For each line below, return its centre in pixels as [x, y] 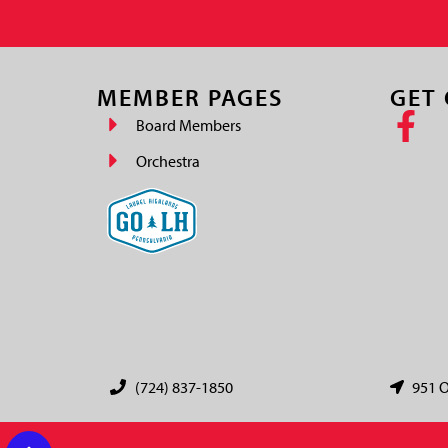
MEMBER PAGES [190, 96]
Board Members [188, 124]
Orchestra [167, 160]
